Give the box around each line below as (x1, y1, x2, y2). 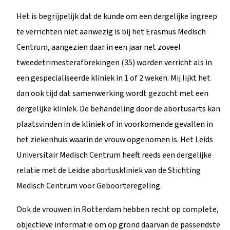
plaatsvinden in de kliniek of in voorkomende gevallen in (16, 118, 213, 130)
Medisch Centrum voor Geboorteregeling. (16, 180, 162, 191)
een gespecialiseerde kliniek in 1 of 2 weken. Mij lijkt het (16, 72, 210, 84)
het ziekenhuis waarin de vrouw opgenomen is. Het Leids (16, 133, 213, 145)
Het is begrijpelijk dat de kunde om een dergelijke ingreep (16, 10, 217, 22)
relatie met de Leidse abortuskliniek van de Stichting (16, 164, 201, 176)
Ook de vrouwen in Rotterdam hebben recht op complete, (16, 203, 219, 215)
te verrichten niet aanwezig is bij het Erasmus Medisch (16, 26, 206, 37)
